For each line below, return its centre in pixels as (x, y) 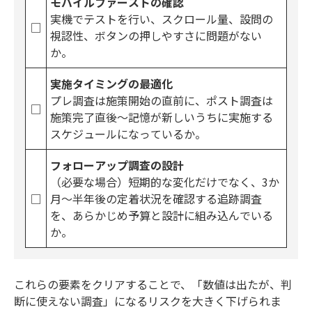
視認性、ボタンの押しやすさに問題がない (156, 35)
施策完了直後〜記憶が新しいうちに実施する (162, 117)
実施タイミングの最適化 (111, 83)
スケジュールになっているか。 (128, 133)
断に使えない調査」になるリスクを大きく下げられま (148, 301)
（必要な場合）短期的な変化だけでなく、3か (165, 181)
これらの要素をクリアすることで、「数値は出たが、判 (153, 284)
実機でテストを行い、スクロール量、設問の (162, 18)
